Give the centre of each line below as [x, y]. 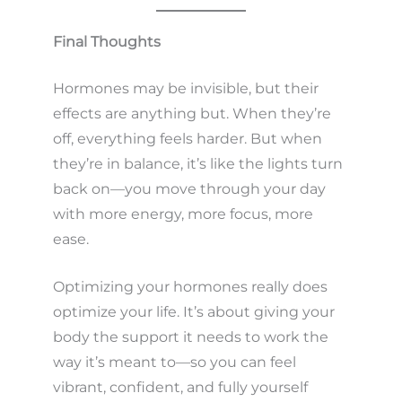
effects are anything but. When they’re [192, 113]
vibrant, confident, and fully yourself [180, 388]
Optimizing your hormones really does [190, 287]
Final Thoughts [106, 41]
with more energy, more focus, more [183, 214]
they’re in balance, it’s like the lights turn [197, 163]
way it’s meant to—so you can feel [174, 363]
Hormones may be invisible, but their [185, 88]
